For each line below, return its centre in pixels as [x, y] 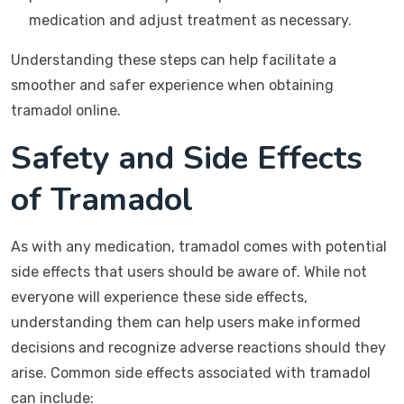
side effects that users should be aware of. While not [189, 272]
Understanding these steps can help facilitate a [174, 60]
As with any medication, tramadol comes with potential [199, 247]
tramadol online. [66, 110]
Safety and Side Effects [187, 158]
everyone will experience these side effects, [159, 297]
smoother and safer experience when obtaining [172, 85]
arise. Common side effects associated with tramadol [191, 373]
